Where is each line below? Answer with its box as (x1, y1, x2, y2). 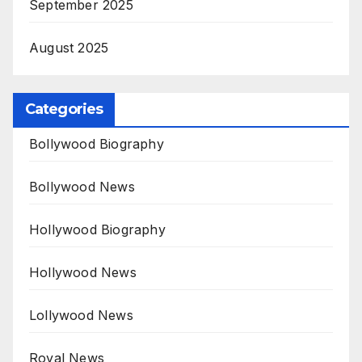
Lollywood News (29, 307, 133, 324)
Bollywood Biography (29, 136, 164, 153)
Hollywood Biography (29, 221, 166, 238)
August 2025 (29, 40, 109, 57)
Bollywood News (29, 179, 135, 196)
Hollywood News (29, 264, 137, 281)
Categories (25, 100, 103, 119)
